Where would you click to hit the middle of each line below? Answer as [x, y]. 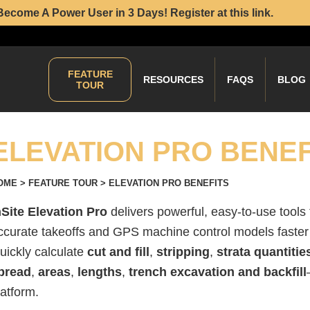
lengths [100, 272]
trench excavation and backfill [218, 272]
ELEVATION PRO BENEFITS [169, 183]
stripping [183, 252]
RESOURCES [173, 80]
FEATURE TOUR [63, 183]
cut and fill [118, 252]
